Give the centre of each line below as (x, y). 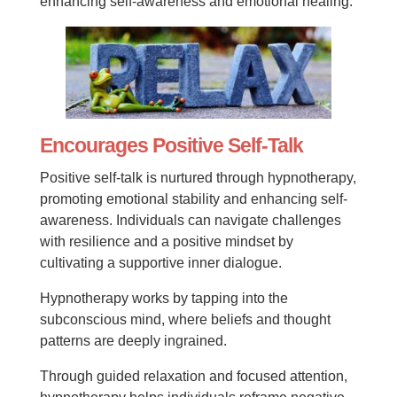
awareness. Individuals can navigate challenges (190, 220)
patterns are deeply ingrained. (133, 341)
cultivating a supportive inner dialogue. (160, 263)
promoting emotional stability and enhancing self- (193, 199)
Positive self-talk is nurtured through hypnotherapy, (198, 178)
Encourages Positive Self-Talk (171, 145)
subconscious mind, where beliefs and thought (185, 319)
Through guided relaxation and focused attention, (193, 376)
